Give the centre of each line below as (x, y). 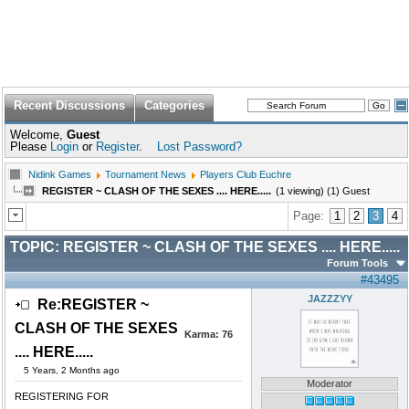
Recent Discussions (69, 105)
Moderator (330, 383)
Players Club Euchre (246, 174)
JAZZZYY (330, 299)
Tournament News (146, 174)
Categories (174, 105)
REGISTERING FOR (62, 396)
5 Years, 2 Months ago (72, 370)
